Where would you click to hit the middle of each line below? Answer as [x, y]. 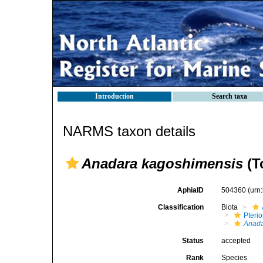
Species [235, 258]
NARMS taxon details [129, 131]
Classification [181, 207]
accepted [236, 241]
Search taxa [230, 96]
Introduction [114, 96]
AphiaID [191, 190]
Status [193, 241]
